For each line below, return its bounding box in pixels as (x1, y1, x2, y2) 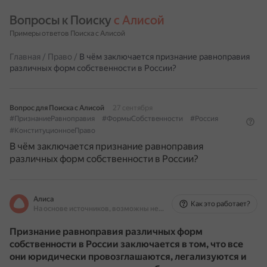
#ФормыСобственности (102, 114, 183, 123)
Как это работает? (191, 200, 250, 208)
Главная (10, 52, 41, 61)
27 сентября (113, 104, 153, 112)
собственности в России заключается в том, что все (10, 238, 243, 250)
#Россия (190, 114, 218, 123)
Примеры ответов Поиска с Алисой (10, 29, 125, 38)
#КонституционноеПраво (10, 126, 95, 135)
